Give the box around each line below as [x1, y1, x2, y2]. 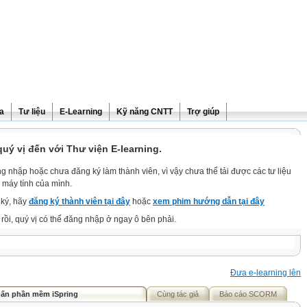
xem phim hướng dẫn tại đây [153, 197, 265, 206]
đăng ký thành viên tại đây [29, 197, 130, 206]
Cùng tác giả [157, 290, 199, 298]
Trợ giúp [187, 107, 219, 116]
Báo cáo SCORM [219, 290, 277, 298]
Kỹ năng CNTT [116, 107, 173, 116]
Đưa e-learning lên [230, 268, 301, 278]
